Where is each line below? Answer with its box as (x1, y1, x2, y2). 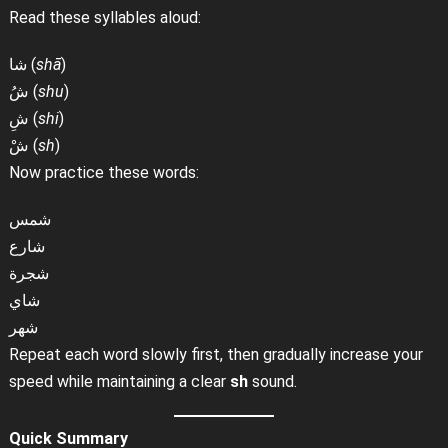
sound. (247, 371, 297, 391)
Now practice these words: (8, 162, 199, 182)
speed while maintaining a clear (8, 371, 230, 391)
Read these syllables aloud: (8, 7, 201, 27)
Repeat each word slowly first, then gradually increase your (8, 344, 423, 364)
